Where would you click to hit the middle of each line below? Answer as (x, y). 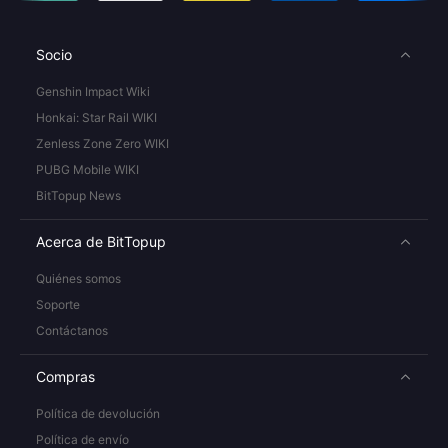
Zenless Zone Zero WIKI (102, 143)
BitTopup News (78, 195)
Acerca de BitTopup (101, 241)
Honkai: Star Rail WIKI (96, 117)
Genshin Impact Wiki (93, 91)
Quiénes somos (78, 278)
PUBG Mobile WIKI (87, 169)
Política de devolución (98, 413)
